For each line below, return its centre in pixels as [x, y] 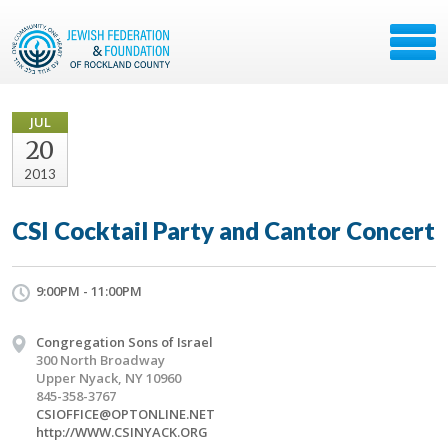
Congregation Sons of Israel [124, 342]
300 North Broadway [100, 360]
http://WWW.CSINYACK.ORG [122, 432]
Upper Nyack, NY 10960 [108, 378]
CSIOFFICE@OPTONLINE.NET [125, 414]
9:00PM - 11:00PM [89, 291]
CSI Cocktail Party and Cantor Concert [223, 230]
